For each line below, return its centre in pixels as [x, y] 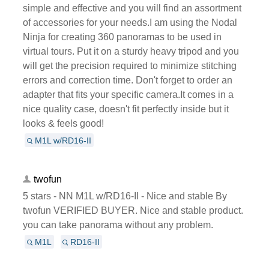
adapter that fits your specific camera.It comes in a [128, 94]
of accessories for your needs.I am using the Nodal [130, 22]
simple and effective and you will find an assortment [132, 8]
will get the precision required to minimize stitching [129, 65]
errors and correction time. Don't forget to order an [127, 80]
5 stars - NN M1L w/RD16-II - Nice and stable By [125, 196]
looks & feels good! [63, 123]
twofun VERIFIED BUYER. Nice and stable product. [133, 210]
